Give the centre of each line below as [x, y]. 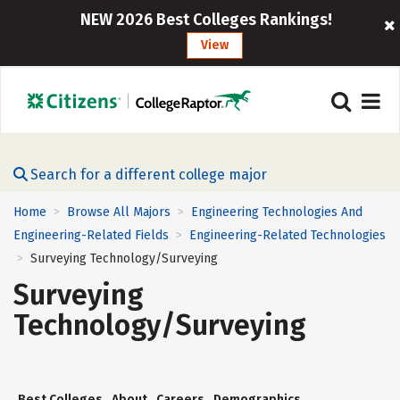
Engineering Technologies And [277, 212]
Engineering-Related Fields [91, 236]
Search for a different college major [149, 175]
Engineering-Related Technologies [287, 236]
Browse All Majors [119, 212]
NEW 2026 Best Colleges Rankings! [206, 20]
